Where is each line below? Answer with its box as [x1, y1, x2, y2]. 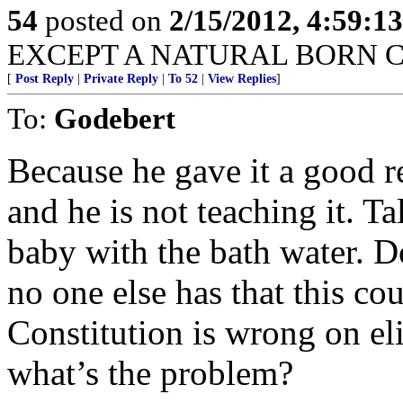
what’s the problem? [7, 354, 293, 392]
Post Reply [15, 72, 74, 85]
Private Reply [84, 72, 158, 85]
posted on [38, 4, 169, 37]
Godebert [54, 102, 175, 135]
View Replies [208, 72, 276, 85]
